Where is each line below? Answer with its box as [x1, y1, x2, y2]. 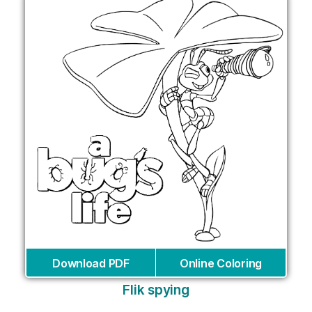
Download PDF [52, 256, 130, 271]
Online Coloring [180, 256, 262, 271]
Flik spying [123, 282, 189, 299]
